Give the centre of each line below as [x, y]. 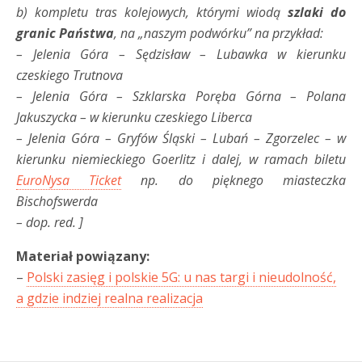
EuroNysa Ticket [69, 180]
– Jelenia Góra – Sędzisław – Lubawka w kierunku [181, 54]
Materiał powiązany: [83, 256]
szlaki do [317, 12]
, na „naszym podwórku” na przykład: [219, 33]
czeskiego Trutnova [69, 75]
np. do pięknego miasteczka [234, 180]
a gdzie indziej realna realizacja [109, 298]
